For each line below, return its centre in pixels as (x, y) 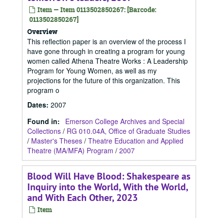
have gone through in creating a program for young (106, 51)
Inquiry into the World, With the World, (108, 187)
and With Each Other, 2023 (82, 198)
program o (43, 90)
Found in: (45, 121)
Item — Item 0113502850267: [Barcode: (96, 9)
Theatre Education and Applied (136, 141)
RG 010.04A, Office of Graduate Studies (128, 131)
